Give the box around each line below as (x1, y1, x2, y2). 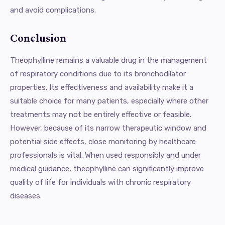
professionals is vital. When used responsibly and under (10, 150, 201, 160)
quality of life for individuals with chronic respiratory (10, 177, 191, 187)
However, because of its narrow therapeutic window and (10, 123, 206, 133)
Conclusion (10, 30, 66, 47)
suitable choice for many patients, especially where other (10, 96, 208, 105)
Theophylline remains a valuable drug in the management (10, 55, 207, 65)
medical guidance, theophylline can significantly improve (10, 164, 204, 173)
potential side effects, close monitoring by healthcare (10, 137, 196, 146)
